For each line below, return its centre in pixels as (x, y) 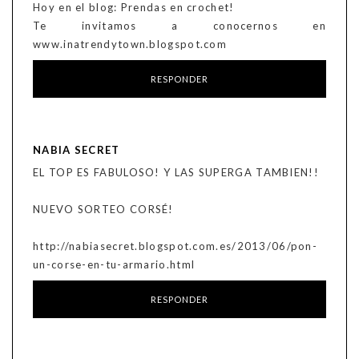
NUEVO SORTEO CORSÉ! (103, 210)
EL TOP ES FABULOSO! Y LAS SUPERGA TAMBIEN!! (176, 173)
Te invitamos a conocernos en (179, 26)
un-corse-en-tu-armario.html (114, 265)
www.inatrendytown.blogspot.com (130, 44)
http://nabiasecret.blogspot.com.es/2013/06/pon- (175, 246)
